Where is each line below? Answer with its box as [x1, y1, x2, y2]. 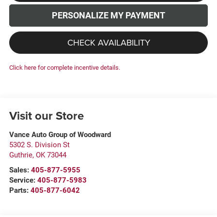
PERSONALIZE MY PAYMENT [52, 10, 165, 21]
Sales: [9, 166, 31, 175]
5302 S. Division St [9, 140, 70, 150]
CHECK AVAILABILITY [67, 36, 150, 49]
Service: [9, 176, 37, 185]
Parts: [9, 186, 31, 195]
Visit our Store [9, 107, 84, 124]
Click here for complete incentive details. [9, 64, 120, 72]
